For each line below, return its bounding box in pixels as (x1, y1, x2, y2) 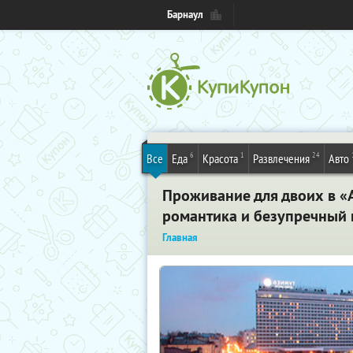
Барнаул (167, 8, 203, 21)
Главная (162, 231, 198, 244)
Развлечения (253, 150, 310, 166)
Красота (203, 150, 238, 166)
